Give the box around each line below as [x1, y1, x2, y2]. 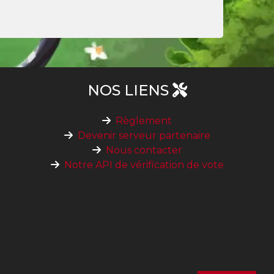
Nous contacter [105, 144, 182, 157]
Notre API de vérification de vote [64, 159, 224, 171]
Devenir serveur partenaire [77, 130, 210, 142]
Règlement [116, 115, 172, 127]
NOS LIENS [87, 81, 172, 100]
